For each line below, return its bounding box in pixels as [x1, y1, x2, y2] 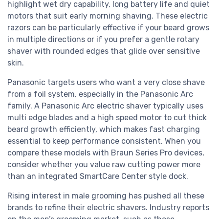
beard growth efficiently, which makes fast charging [7, 125, 200, 134]
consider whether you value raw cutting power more [7, 160, 200, 170]
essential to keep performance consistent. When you [7, 136, 201, 146]
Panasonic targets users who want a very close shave [7, 78, 205, 88]
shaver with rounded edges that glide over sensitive [7, 46, 200, 56]
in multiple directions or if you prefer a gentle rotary [7, 35, 199, 44]
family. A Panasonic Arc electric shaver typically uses [7, 101, 203, 111]
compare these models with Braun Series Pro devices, [7, 148, 204, 158]
